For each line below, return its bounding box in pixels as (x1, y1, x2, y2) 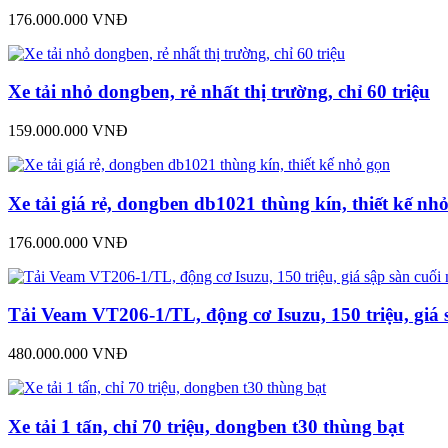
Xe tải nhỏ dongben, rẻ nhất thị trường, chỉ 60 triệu (8, 81, 430, 103)
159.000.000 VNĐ (8, 122, 128, 140)
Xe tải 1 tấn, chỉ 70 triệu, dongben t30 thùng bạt (8, 415, 404, 437)
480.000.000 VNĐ (8, 345, 128, 362)
